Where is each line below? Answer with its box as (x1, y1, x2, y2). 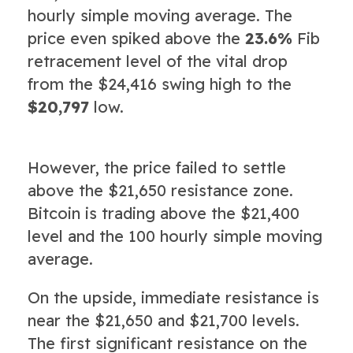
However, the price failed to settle (28, 157, 286, 177)
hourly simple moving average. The (28, 5, 292, 25)
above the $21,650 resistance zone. (28, 180, 293, 200)
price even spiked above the (28, 28, 245, 48)
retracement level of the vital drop (28, 50, 288, 71)
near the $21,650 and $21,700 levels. (28, 310, 299, 330)
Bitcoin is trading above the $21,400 (28, 203, 299, 223)
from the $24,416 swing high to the (28, 73, 292, 94)
